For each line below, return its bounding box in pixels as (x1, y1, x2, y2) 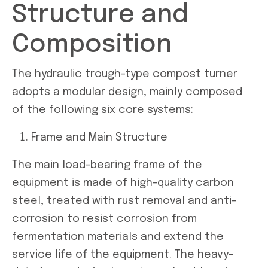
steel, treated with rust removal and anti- (12, 195, 236, 206)
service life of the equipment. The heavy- (12, 249, 233, 260)
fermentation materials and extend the (12, 231, 224, 242)
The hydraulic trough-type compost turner (12, 68, 237, 80)
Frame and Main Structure (31, 132, 167, 143)
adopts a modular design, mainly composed (12, 86, 242, 98)
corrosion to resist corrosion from (12, 213, 197, 224)
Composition (12, 32, 172, 58)
